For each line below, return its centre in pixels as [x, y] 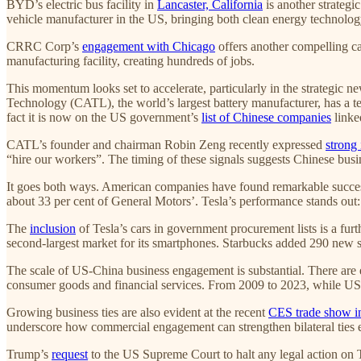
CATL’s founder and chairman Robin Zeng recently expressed [166, 144]
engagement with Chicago [149, 46]
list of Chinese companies [266, 117]
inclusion [53, 228]
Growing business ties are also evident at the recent [137, 312]
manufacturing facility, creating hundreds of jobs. [131, 60]
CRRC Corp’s [44, 46]
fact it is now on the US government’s [104, 117]
